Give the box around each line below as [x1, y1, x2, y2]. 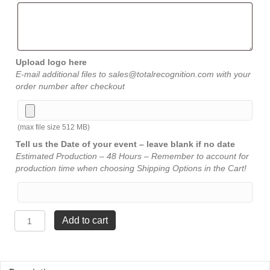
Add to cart [61, 215, 108, 225]
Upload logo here [16, 57, 87, 67]
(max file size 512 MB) [17, 123, 90, 131]
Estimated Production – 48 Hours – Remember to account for [16, 151, 249, 161]
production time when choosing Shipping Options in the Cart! [16, 163, 246, 173]
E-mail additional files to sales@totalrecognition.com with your [16, 69, 251, 79]
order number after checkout [16, 81, 125, 91]
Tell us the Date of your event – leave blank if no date [16, 139, 235, 149]
